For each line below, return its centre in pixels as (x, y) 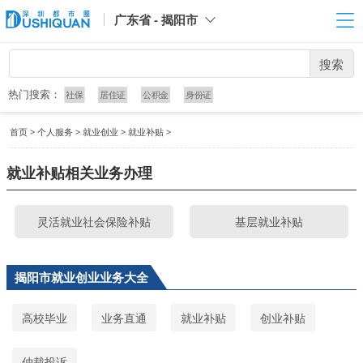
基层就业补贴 (269, 222)
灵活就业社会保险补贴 (94, 222)
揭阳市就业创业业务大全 (81, 278)
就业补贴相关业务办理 (79, 173)
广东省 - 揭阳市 (156, 20)
